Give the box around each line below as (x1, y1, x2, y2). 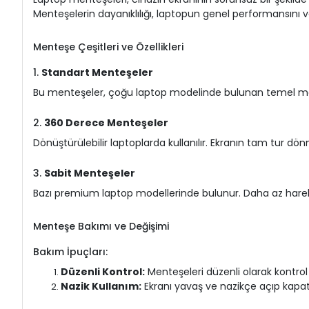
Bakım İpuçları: (33, 244, 108, 259)
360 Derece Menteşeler (44, 115, 168, 130)
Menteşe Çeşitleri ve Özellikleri (33, 39, 183, 54)
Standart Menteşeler (41, 65, 153, 79)
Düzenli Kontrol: (61, 264, 145, 279)
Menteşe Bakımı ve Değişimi (33, 219, 169, 233)
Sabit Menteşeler (44, 166, 135, 180)
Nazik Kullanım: (61, 279, 141, 293)
